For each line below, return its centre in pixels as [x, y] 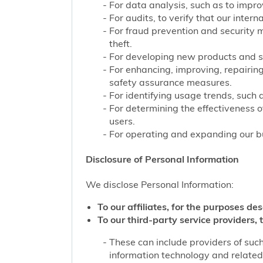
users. [122, 121]
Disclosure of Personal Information [163, 159]
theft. [121, 43]
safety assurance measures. [171, 82]
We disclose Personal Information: [160, 185]
